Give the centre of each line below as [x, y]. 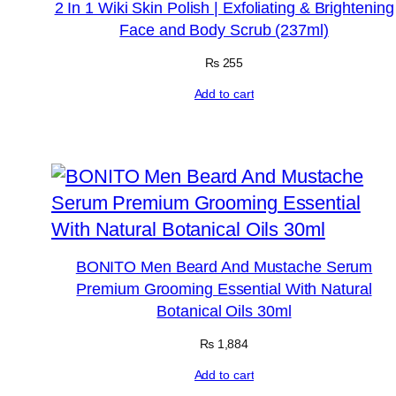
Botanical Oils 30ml [224, 311]
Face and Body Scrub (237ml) [224, 30]
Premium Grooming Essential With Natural [224, 289]
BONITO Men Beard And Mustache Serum [224, 267]
